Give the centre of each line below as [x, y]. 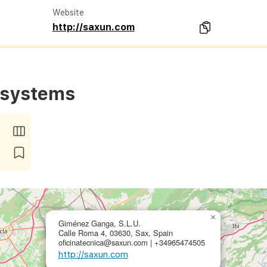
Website [68, 12]
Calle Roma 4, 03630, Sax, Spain [115, 233]
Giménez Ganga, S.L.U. [99, 223]
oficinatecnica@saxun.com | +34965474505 [131, 243]
